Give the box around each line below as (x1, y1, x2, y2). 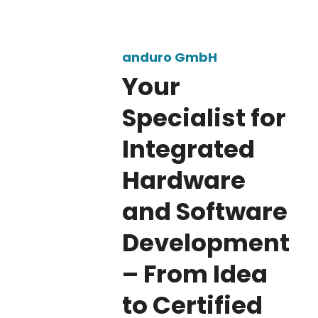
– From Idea (122, 257, 268, 291)
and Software (122, 194, 287, 229)
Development (122, 226, 290, 260)
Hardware (122, 163, 246, 197)
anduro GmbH (122, 48, 217, 66)
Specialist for (122, 101, 286, 135)
